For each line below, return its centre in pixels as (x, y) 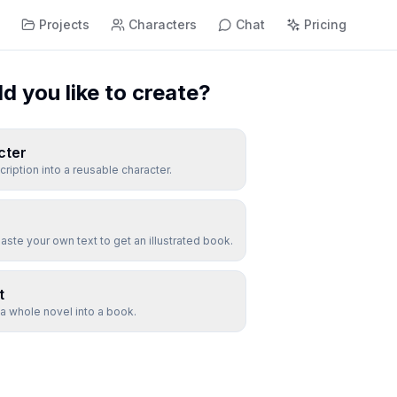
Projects (65, 24)
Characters (163, 24)
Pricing (326, 24)
